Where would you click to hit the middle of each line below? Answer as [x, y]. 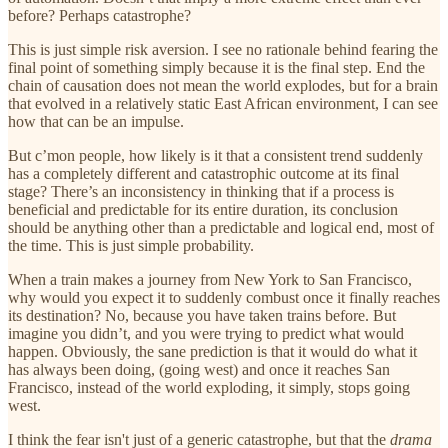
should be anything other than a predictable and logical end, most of [221, 227]
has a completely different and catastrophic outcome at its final [203, 173]
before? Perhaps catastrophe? [99, 15]
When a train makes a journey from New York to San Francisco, [210, 279]
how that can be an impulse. [96, 121]
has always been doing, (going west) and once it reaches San [199, 369]
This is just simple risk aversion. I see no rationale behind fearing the [223, 49]
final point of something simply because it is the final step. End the [216, 67]
